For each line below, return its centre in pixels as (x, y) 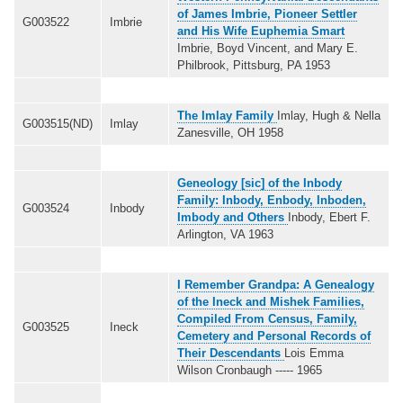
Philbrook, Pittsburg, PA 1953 (254, 65)
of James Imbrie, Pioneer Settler (267, 13)
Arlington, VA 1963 (225, 234)
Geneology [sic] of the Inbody (260, 183)
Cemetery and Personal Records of (274, 336)
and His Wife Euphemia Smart (261, 31)
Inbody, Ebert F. (329, 217)
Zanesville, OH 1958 (230, 132)
